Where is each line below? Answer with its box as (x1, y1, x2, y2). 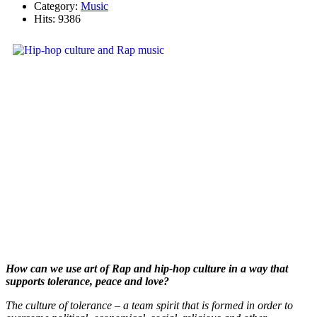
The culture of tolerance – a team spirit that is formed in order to (6, 299, 293, 311)
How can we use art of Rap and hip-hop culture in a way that (6, 262, 288, 275)
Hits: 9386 (34, 12, 81, 25)
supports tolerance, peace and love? (6, 275, 169, 287)
